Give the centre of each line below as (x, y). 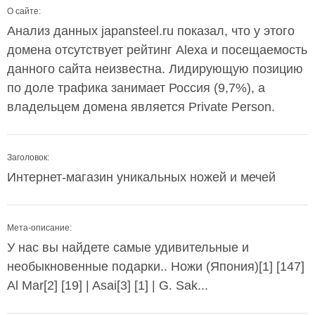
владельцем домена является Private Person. (141, 107)
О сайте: (24, 11)
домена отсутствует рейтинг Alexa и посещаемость (157, 50)
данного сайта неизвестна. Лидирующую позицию (155, 69)
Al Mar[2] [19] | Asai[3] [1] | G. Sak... (108, 285)
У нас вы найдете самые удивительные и (128, 247)
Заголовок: (28, 157)
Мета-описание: (39, 228)
